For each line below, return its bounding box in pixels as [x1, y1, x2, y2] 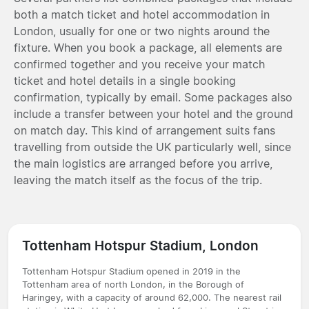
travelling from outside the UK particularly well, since [14, 139, 291, 154]
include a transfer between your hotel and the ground [14, 106, 293, 121]
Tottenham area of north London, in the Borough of [22, 279, 244, 290]
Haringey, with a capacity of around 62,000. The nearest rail [22, 292, 281, 303]
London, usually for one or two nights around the [14, 23, 270, 38]
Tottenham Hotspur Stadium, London [22, 237, 259, 254]
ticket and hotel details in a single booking [14, 73, 236, 88]
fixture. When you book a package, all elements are [14, 40, 282, 54]
